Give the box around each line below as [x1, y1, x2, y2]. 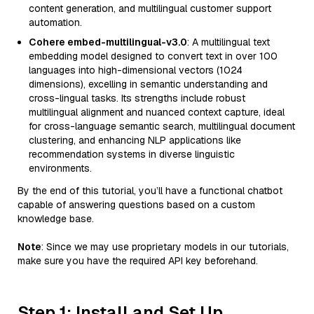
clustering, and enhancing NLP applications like [29, 134, 241, 146]
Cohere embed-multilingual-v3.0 [29, 36, 187, 48]
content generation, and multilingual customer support [29, 2, 271, 15]
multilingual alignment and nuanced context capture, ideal [29, 106, 285, 118]
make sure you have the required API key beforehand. [18, 254, 258, 267]
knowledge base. [18, 212, 94, 225]
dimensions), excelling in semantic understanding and [29, 78, 268, 90]
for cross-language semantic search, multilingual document [29, 120, 295, 132]
